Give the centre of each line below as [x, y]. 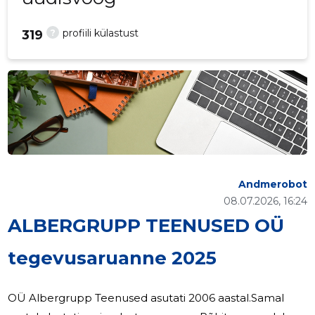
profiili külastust [101, 33]
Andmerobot [272, 185]
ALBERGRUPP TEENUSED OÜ [146, 226]
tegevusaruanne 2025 [112, 258]
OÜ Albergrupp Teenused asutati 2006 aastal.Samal [146, 298]
